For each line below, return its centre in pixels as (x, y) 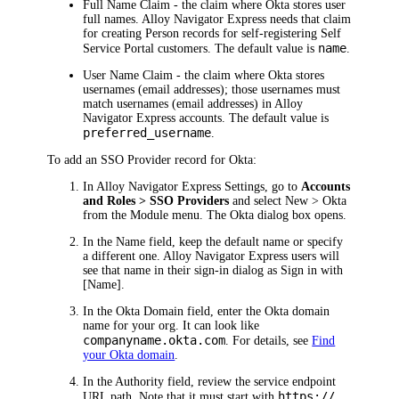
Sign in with (312, 271)
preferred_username (147, 133)
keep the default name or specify (261, 242)
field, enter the (224, 312)
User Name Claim (128, 76)
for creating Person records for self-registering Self (212, 34)
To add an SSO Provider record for (138, 160)
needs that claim (309, 20)
